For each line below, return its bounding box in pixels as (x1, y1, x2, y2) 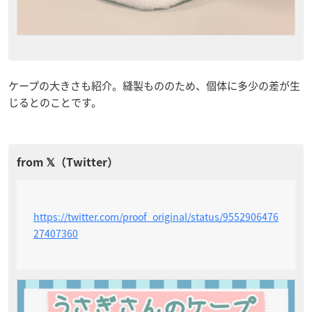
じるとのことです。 (8, 95, 102, 111)
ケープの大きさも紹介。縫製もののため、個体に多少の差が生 (8, 78, 300, 94)
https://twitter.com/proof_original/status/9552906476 (33, 210, 279, 224)
